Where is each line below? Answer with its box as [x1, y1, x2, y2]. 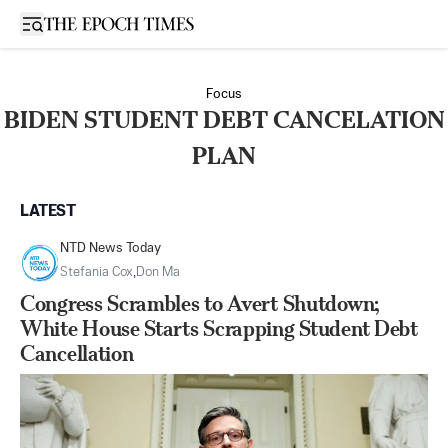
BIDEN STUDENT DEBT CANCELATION [3, 106, 445, 134]
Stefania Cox [60, 266, 133, 279]
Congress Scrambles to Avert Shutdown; [20, 291, 380, 316]
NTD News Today [60, 242, 161, 255]
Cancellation [20, 341, 134, 366]
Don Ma [136, 266, 180, 279]
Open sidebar [31, 15, 117, 30]
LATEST [20, 204, 76, 220]
